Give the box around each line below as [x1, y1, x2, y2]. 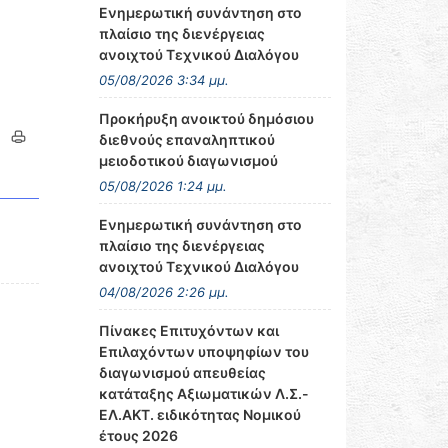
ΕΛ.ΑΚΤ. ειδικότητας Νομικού [98, 406, 301, 423]
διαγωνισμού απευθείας [98, 364, 266, 381]
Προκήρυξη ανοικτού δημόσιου [98, 110, 314, 127]
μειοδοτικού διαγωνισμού [98, 152, 278, 169]
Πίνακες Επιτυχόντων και [98, 322, 279, 339]
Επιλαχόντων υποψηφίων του [98, 343, 309, 360]
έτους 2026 [98, 427, 178, 444]
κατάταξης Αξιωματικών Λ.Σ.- [98, 385, 309, 402]
